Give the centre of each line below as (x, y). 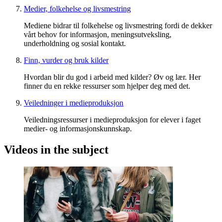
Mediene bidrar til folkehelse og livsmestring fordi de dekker (118, 26)
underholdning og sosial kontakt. (75, 44)
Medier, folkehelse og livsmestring (77, 9)
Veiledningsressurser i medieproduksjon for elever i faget (112, 120)
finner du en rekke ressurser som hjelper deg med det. (107, 86)
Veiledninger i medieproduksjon (74, 103)
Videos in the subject (56, 150)
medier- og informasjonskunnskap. (78, 129)
